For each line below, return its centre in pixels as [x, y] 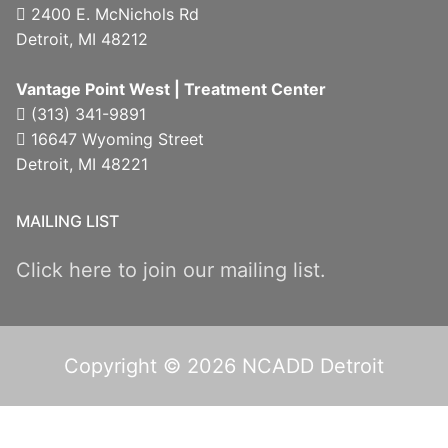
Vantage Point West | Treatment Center [171, 88]
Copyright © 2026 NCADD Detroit [224, 365]
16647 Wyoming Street [115, 138]
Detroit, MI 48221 [82, 163]
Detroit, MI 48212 [82, 38]
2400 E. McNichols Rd [112, 13]
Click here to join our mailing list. [171, 269]
